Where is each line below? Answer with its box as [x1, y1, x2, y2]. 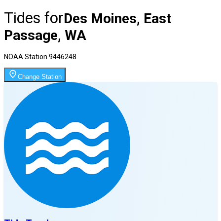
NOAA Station [4, 52, 49, 61]
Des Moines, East [64, 10, 171, 27]
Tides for [4, 8, 64, 27]
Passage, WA [4, 27, 86, 43]
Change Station [18, 73, 62, 80]
